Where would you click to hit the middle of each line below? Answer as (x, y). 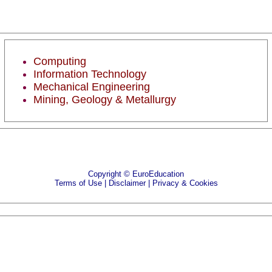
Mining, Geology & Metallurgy (105, 100)
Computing (60, 61)
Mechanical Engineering (92, 87)
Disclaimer (127, 183)
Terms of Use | (80, 183)
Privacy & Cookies (185, 183)
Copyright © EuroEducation (136, 174)
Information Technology (90, 74)
